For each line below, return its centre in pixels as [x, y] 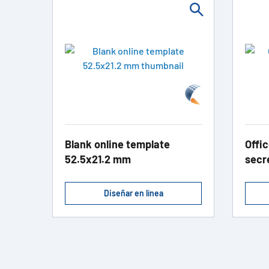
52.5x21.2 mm [98, 159]
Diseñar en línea [133, 193]
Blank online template [117, 144]
